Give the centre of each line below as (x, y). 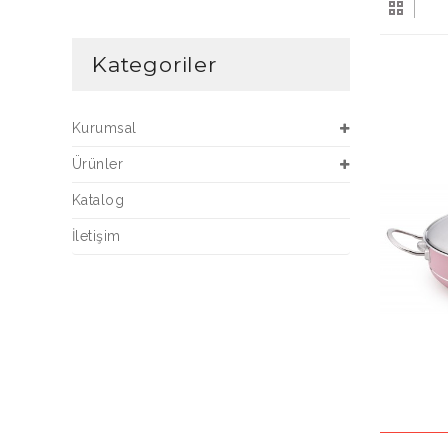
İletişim (96, 236)
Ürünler (98, 164)
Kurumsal (104, 128)
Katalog (98, 200)
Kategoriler (154, 64)
